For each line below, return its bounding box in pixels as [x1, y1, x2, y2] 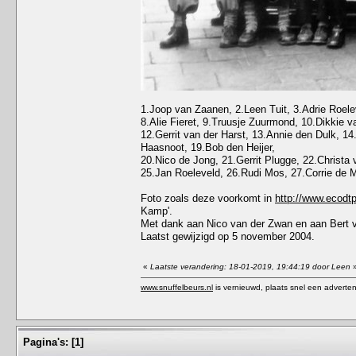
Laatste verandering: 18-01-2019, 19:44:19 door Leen [150, 261, 350, 271]
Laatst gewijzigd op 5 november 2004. [141, 230, 315, 242]
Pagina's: [23, 335, 68, 348]
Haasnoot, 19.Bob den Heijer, [141, 141, 275, 153]
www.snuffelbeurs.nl [141, 282, 213, 292]
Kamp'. [141, 204, 172, 217]
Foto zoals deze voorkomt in [141, 192, 275, 204]
